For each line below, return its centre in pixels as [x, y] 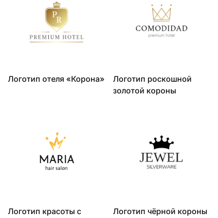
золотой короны [145, 90]
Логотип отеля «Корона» [56, 79]
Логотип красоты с [45, 211]
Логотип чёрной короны [160, 211]
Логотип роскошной [152, 79]
